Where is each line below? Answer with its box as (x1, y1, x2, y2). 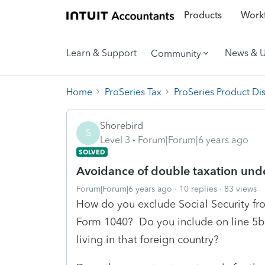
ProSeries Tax (105, 86, 161, 98)
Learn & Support (66, 47, 137, 59)
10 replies (179, 183, 217, 194)
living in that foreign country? (76, 232, 219, 246)
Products (183, 9, 222, 21)
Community (151, 47, 201, 59)
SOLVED (79, 147, 105, 156)
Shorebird (100, 119, 143, 131)
